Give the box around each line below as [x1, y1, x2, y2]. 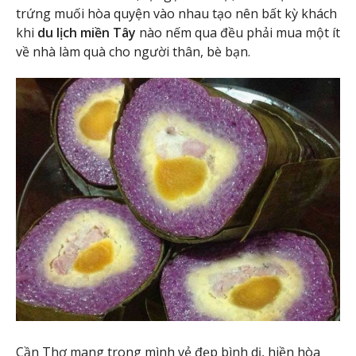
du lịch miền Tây [37, 24, 136, 42]
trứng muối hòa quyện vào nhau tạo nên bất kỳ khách [16, 5, 337, 23]
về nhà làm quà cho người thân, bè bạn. [16, 43, 250, 61]
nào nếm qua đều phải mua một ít [136, 24, 340, 42]
